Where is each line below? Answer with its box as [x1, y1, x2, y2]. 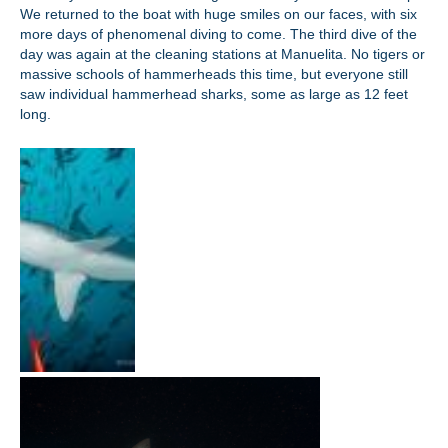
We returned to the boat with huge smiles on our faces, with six [20, 6, 417, 22]
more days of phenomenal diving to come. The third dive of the [20, 26, 417, 42]
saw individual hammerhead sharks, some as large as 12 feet [20, 86, 408, 102]
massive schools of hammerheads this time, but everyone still [20, 66, 408, 82]
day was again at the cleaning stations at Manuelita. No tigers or [20, 46, 425, 62]
